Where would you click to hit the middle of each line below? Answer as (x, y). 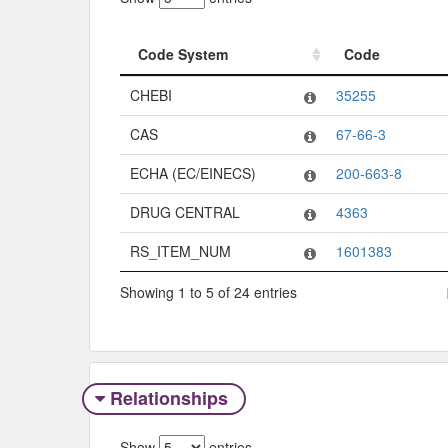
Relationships (168, 397)
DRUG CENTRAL (185, 211)
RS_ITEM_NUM (180, 250)
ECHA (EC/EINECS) (193, 172)
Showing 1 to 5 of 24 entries (208, 292)
